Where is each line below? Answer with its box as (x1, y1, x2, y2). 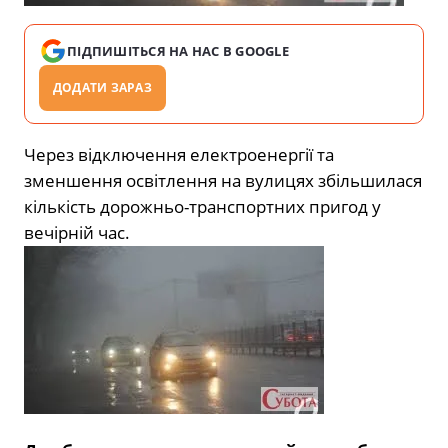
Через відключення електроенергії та (24, 143, 334, 167)
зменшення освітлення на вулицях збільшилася (24, 169, 422, 193)
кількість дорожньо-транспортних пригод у (24, 195, 381, 219)
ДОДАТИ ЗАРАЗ (53, 79, 152, 97)
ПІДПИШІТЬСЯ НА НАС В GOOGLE (67, 42, 290, 61)
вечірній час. (24, 221, 130, 245)
